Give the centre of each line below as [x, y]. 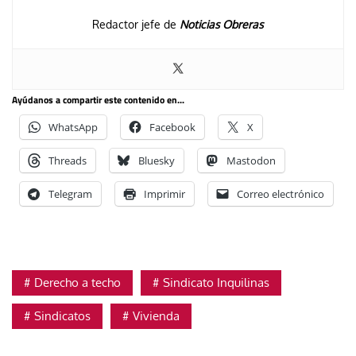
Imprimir [164, 194]
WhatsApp [73, 128]
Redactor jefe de [136, 25]
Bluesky [157, 161]
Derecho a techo [77, 283]
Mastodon [251, 161]
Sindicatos [62, 316]
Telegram [70, 194]
